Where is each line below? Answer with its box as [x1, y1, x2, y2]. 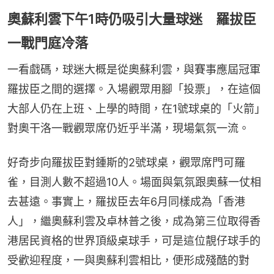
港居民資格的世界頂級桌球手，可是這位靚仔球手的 [7, 234, 261, 247]
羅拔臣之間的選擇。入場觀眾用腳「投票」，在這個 [7, 82, 261, 95]
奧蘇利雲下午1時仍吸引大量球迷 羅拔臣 [7, 10, 256, 27]
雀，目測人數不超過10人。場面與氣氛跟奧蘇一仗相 [7, 175, 261, 188]
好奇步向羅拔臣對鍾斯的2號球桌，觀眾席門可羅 [7, 155, 245, 169]
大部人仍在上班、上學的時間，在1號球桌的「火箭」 [7, 102, 265, 115]
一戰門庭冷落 [7, 34, 88, 51]
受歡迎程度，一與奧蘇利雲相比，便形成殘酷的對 [7, 253, 250, 267]
